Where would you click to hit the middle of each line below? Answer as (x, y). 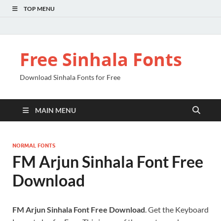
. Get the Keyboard (177, 209)
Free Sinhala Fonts (101, 59)
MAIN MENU (55, 110)
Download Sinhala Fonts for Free (70, 77)
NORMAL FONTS (34, 146)
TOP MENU (39, 9)
